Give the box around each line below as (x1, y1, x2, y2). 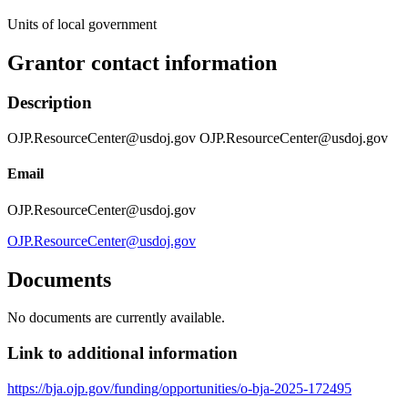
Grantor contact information (7, 50, 277, 75)
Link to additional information (7, 343, 238, 363)
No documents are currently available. (7, 310, 225, 326)
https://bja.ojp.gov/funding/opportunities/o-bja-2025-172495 (7, 380, 352, 396)
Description (7, 93, 92, 113)
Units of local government (7, 15, 157, 32)
